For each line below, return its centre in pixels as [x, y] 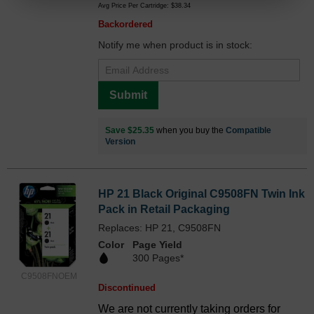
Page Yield [157, 244]
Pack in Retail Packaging [164, 209]
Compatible [248, 130]
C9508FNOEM [49, 276]
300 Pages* [158, 258]
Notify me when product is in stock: [175, 45]
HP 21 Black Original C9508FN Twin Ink [202, 193]
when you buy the [190, 130]
